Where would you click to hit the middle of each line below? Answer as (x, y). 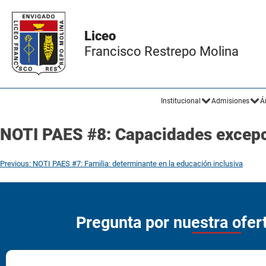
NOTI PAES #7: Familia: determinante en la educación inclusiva (138, 163)
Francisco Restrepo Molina (161, 52)
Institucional (180, 101)
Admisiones (230, 101)
